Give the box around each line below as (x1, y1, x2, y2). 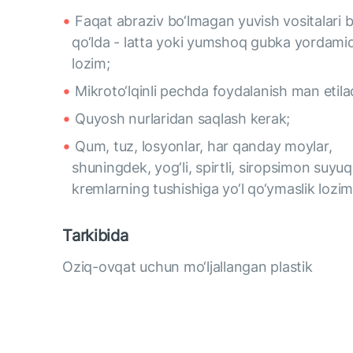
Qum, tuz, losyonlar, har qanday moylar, (75, 138, 333, 154)
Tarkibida (62, 226, 128, 245)
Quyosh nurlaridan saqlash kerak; (75, 110, 291, 127)
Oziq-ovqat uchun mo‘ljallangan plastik (62, 258, 313, 275)
